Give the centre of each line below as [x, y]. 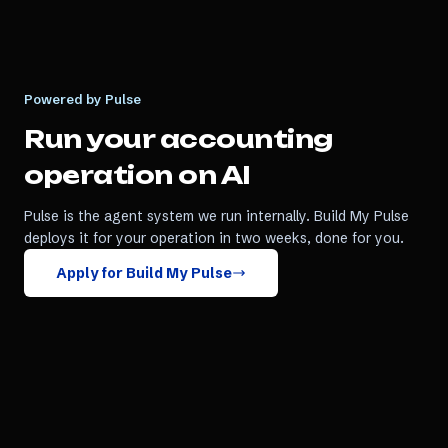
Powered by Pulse [82, 99]
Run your [92, 139]
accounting [246, 139]
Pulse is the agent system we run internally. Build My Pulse [216, 216]
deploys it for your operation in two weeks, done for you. [214, 238]
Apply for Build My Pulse [144, 273]
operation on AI [137, 175]
